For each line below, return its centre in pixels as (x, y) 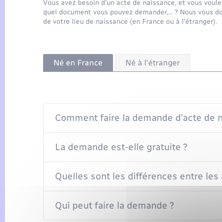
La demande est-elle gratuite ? (121, 147)
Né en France (78, 62)
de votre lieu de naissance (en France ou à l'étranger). (130, 22)
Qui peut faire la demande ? (114, 205)
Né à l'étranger (153, 62)
